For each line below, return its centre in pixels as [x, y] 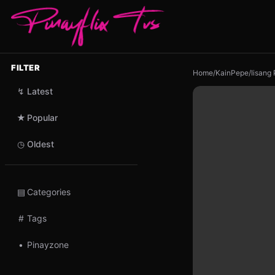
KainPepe [232, 73]
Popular [42, 118]
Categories [49, 192]
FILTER [26, 68]
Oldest [41, 144]
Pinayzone [48, 245]
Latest [40, 91]
